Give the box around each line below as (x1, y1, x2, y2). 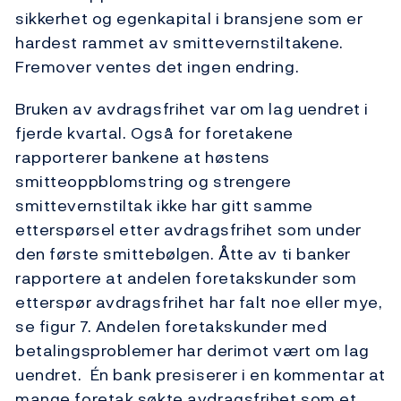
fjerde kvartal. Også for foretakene (15, 121, 294, 146)
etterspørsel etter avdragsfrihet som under (15, 218, 362, 243)
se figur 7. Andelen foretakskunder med (15, 314, 328, 339)
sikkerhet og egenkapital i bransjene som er (15, 6, 363, 31)
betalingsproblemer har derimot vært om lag (15, 338, 370, 363)
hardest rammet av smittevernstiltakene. (15, 30, 344, 55)
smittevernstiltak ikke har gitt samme (15, 193, 313, 218)
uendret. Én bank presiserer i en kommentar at (15, 363, 386, 388)
